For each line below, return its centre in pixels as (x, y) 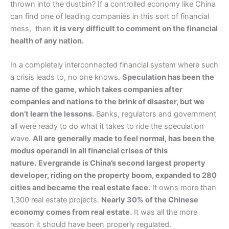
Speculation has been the (168, 77)
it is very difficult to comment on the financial (135, 28)
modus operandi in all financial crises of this (89, 151)
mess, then (32, 28)
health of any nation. (47, 41)
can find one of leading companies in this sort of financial (110, 16)
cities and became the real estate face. (80, 188)
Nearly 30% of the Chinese (150, 200)
